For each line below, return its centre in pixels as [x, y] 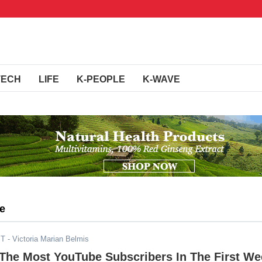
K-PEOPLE [101, 79]
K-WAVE [161, 79]
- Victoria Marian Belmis [47, 239]
